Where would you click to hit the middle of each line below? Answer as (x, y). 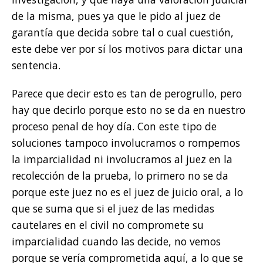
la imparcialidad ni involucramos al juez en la (122, 159)
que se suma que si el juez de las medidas (113, 209)
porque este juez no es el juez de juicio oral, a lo (127, 192)
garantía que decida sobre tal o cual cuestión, (123, 33)
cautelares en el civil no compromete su (108, 225)
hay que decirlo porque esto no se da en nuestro (129, 110)
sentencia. (36, 65)
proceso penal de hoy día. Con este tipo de (114, 127)
